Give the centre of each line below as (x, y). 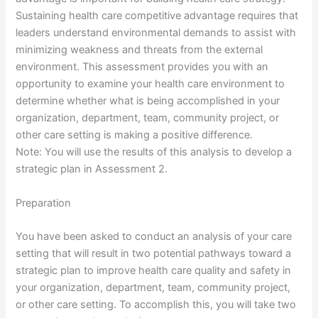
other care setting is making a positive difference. (135, 135)
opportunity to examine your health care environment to (150, 84)
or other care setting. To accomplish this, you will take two (156, 305)
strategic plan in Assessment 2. (92, 169)
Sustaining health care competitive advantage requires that (157, 16)
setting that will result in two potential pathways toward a (154, 254)
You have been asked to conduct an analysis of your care (154, 237)
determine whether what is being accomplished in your (148, 101)
